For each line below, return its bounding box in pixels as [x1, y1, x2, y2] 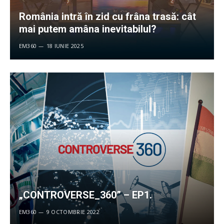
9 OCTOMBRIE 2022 [46, 208, 99, 216]
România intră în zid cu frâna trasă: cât [18, 10, 196, 23]
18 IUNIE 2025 [46, 42, 83, 50]
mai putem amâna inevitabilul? [18, 23, 156, 35]
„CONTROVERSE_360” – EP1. [18, 189, 152, 201]
